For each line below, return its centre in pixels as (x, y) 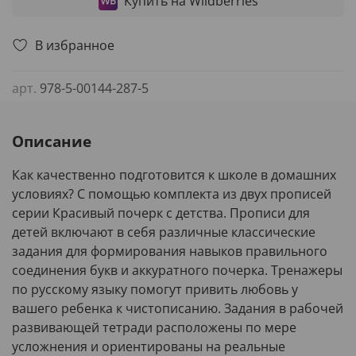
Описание (52, 141)
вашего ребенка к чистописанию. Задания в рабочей (178, 309)
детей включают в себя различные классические (164, 232)
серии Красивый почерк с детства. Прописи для (161, 213)
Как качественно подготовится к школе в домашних (174, 175)
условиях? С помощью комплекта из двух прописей (172, 194)
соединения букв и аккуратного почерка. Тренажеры (177, 271)
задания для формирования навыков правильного (170, 252)
